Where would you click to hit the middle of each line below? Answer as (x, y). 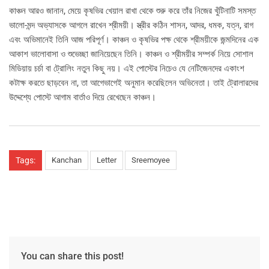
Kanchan (67, 160)
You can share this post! (72, 256)
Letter (107, 160)
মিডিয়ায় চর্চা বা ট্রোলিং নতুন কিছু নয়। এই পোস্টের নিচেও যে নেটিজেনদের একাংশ (127, 69)
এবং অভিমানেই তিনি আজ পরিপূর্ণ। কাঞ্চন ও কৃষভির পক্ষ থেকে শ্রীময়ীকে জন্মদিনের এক (134, 40)
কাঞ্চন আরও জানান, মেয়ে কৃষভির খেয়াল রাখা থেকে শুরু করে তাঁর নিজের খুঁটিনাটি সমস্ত (132, 11)
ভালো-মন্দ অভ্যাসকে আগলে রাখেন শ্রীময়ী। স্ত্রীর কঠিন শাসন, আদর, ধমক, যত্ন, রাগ (131, 26)
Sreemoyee (151, 160)
